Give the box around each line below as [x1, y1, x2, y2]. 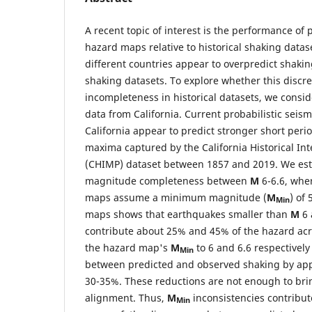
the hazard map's [85, 240, 171, 254]
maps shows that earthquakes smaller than [85, 207, 290, 221]
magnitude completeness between [85, 173, 250, 187]
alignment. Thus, [85, 290, 167, 304]
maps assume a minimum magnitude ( [85, 190, 267, 204]
